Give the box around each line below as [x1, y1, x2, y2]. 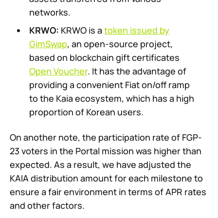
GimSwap [29, 38, 67, 50]
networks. [29, 6, 71, 18]
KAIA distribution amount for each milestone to [10, 172, 203, 184]
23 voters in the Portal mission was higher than [10, 145, 201, 157]
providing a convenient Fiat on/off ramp [29, 79, 190, 91]
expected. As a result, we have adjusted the [10, 159, 191, 171]
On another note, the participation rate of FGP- [10, 131, 202, 144]
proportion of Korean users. [29, 106, 144, 118]
